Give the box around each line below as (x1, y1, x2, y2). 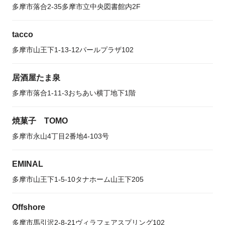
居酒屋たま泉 (12, 73, 60, 82)
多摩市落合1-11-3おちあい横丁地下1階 (12, 89, 136, 97)
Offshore (12, 203, 45, 211)
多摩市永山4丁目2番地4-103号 (12, 132, 109, 140)
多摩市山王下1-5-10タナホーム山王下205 (12, 175, 144, 183)
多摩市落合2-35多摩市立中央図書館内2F (12, 3, 141, 11)
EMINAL (12, 160, 43, 168)
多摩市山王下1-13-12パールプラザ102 (12, 46, 134, 54)
